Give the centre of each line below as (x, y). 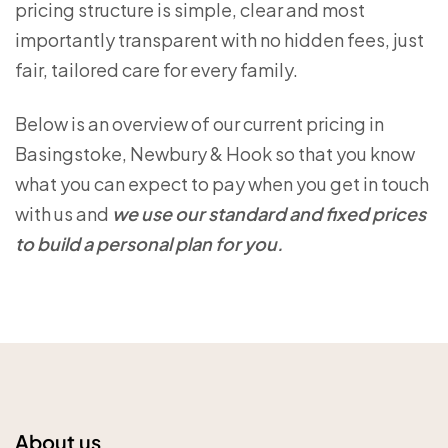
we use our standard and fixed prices (269, 213)
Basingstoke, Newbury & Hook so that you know (215, 153)
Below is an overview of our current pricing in (199, 123)
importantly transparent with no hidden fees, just (219, 39)
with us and (63, 213)
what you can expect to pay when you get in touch (222, 183)
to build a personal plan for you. (149, 243)
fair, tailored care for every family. (156, 69)
